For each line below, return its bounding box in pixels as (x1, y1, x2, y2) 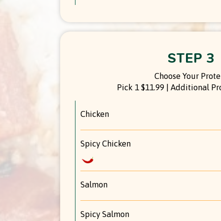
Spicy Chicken (80, 138, 131, 148)
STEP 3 (167, 48, 215, 67)
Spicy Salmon (80, 209, 129, 219)
